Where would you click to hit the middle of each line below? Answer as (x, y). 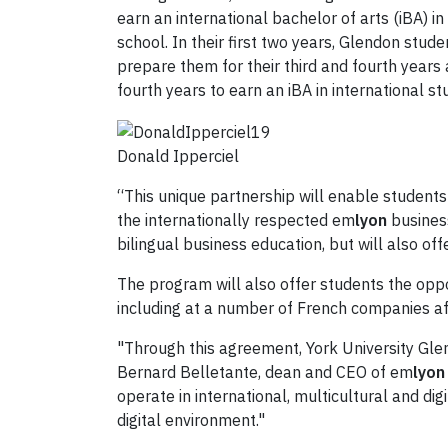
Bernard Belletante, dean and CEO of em (265, 372)
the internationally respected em (236, 220)
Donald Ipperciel (178, 156)
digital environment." (191, 420)
